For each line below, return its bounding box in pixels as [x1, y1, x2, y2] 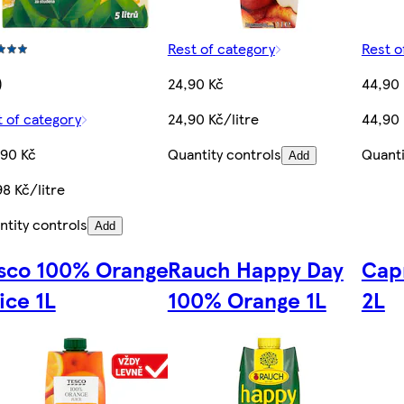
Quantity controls [167, 143, 281, 165]
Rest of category [167, 38, 275, 60]
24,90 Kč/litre [167, 108, 259, 130]
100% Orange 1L [167, 284, 326, 316]
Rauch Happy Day [167, 253, 344, 285]
